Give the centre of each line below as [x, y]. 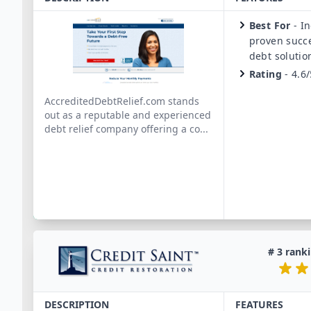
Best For [270, 25]
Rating [265, 74]
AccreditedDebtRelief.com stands [122, 101]
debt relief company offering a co [122, 129]
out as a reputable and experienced [128, 115]
